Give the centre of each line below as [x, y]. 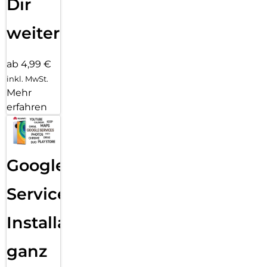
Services [41, 194]
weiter [33, 33]
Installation [53, 222]
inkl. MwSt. [27, 79]
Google [36, 165]
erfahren [27, 107]
